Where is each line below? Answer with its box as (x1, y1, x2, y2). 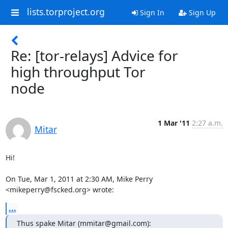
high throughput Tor (11, 62, 146, 81)
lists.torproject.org (26, 6, 105, 18)
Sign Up (186, 8, 216, 17)
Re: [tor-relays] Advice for (11, 46, 178, 65)
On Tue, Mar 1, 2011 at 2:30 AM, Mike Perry (5, 174, 153, 184)
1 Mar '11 (157, 118, 190, 128)
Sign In (137, 8, 164, 17)
